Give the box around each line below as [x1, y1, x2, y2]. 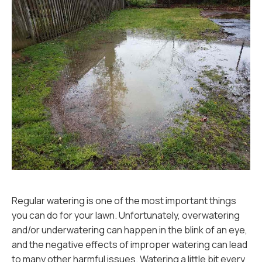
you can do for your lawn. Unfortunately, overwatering [12, 209, 240, 222]
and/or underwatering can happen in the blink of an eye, [12, 223, 247, 236]
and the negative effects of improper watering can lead [12, 238, 247, 251]
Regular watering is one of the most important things [12, 194, 236, 207]
